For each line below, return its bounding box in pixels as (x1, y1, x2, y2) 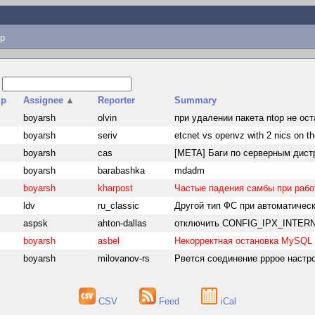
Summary (174, 95, 217, 105)
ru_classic (98, 200, 140, 211)
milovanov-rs (98, 253, 150, 264)
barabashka (98, 165, 146, 176)
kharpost (98, 183, 134, 193)
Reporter (98, 95, 136, 105)
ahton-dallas (98, 218, 148, 229)
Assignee (23, 95, 64, 105)
